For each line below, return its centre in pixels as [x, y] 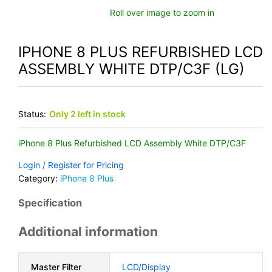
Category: [39, 178]
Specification [50, 203]
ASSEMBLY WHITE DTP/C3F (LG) [131, 69]
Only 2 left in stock [87, 114]
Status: [32, 114]
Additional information [88, 231]
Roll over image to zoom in [162, 12]
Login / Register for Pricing [71, 165]
